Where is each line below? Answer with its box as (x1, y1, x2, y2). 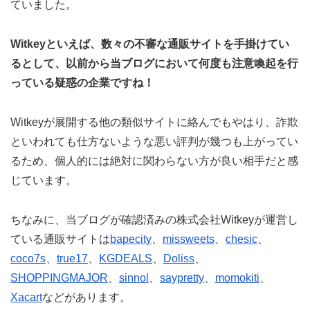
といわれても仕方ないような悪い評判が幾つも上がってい (10, 135, 298, 147)
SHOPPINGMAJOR (10, 271, 108, 284)
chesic (226, 232, 257, 245)
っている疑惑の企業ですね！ (10, 76, 154, 89)
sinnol (119, 271, 149, 284)
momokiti (215, 271, 259, 284)
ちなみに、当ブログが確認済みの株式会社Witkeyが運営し (10, 213, 298, 226)
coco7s (10, 252, 46, 264)
